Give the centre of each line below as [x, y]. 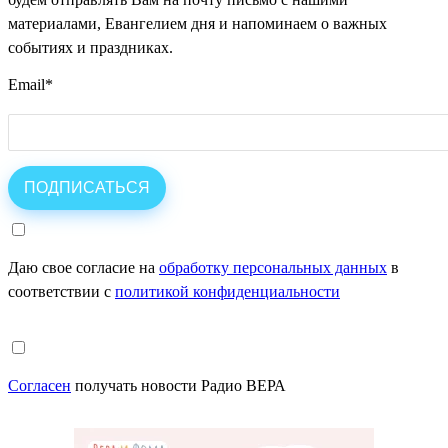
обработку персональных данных [273, 268]
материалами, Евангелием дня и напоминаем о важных [197, 24]
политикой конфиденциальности [227, 292]
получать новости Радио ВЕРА [178, 386]
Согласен [39, 386]
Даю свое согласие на [83, 268]
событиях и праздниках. [90, 48]
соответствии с [61, 292]
